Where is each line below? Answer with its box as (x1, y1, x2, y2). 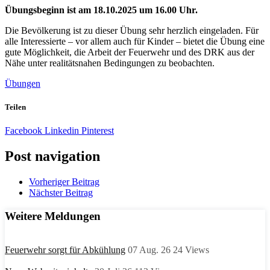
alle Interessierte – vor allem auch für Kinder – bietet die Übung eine (5, 36, 265, 46)
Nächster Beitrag (29, 187, 93, 198)
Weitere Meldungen (5, 209, 101, 222)
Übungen (5, 78, 40, 89)
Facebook (5, 125, 42, 136)
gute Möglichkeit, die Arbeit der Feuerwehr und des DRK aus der (5, 46, 254, 57)
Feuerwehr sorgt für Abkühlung (5, 245, 125, 256)
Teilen (5, 102, 26, 111)
